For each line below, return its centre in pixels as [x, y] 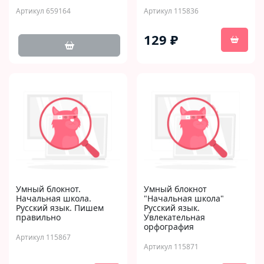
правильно [38, 217]
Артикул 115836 [171, 11]
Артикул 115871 [171, 247]
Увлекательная [174, 217]
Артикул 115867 [43, 237]
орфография [169, 227]
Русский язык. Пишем [60, 208]
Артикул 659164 [43, 11]
